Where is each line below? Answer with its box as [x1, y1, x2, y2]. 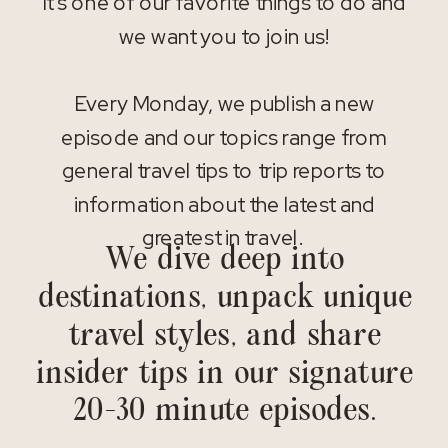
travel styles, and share [68, 319, 381, 352]
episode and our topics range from [60, 123, 388, 152]
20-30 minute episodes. [72, 394, 377, 427]
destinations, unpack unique [37, 281, 412, 314]
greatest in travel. [142, 223, 306, 252]
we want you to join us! [119, 22, 329, 51]
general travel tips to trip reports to [61, 156, 387, 185]
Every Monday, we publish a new [73, 89, 375, 118]
